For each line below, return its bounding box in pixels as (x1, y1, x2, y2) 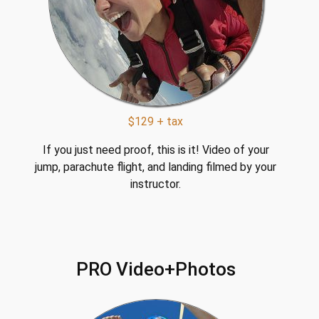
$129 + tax (128, 115, 184, 128)
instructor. (130, 177, 182, 191)
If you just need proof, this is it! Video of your (42, 143, 269, 157)
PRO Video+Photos (75, 258, 236, 280)
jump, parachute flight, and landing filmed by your (35, 160, 277, 174)
